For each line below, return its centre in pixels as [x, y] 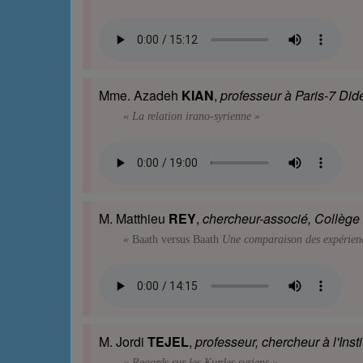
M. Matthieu [134, 219]
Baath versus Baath [175, 240]
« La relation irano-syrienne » [192, 117]
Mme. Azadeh [140, 96]
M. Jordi [123, 342]
